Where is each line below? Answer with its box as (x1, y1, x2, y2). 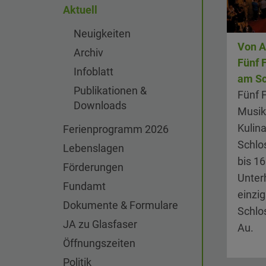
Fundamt (63, 180, 106, 192)
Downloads (74, 99, 126, 112)
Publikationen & (74, 84, 147, 97)
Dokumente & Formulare (63, 199, 178, 211)
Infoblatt (74, 65, 113, 78)
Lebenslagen (63, 142, 124, 154)
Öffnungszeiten (63, 237, 135, 249)
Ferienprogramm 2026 (63, 123, 169, 135)
